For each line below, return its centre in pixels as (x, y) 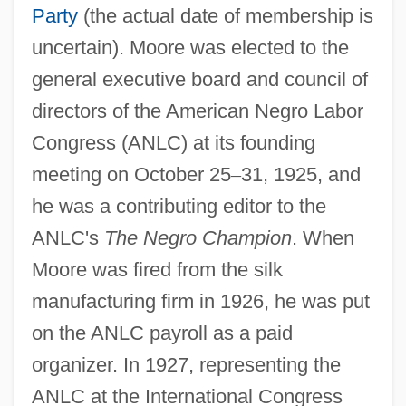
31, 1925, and (300, 174)
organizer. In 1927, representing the (186, 364)
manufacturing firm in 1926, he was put (200, 301)
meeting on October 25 (131, 174)
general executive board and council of (199, 79)
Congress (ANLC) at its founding (173, 142)
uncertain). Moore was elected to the (190, 47)
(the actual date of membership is (225, 15)
